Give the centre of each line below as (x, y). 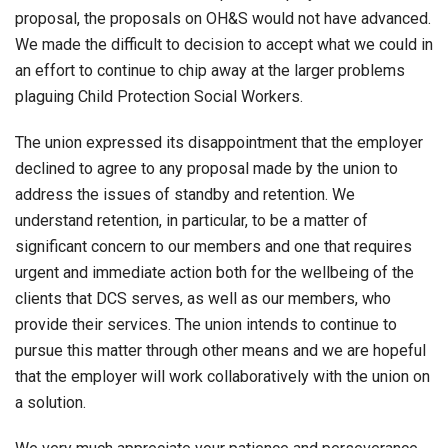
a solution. (50, 403)
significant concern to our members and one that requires (213, 247)
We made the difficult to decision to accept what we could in (224, 45)
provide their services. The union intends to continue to (206, 325)
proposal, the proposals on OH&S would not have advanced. (223, 19)
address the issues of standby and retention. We (185, 195)
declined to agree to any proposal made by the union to (206, 169)
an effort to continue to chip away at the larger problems (210, 71)
